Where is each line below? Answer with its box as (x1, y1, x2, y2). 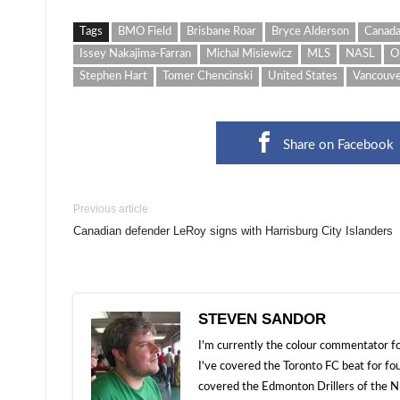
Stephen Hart (79, 71, 147, 82)
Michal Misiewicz (206, 48, 292, 60)
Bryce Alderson (271, 26, 349, 37)
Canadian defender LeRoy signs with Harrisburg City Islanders (73, 224, 393, 237)
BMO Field (118, 26, 171, 37)
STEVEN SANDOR (198, 311, 326, 328)
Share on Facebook (282, 138, 394, 152)
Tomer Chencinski (162, 71, 253, 82)
